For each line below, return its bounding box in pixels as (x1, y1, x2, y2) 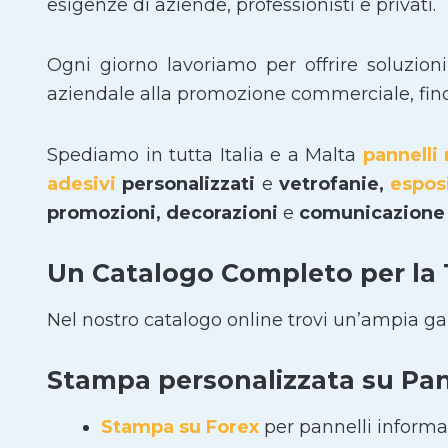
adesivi (47, 172, 116, 195)
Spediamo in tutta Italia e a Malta (47, 143, 363, 166)
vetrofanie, (272, 172, 391, 195)
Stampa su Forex (101, 415, 259, 438)
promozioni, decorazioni (47, 201, 283, 224)
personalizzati (116, 172, 262, 195)
